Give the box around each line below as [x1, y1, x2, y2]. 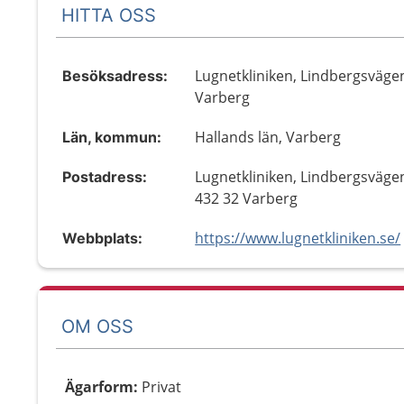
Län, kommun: [62, 128, 161, 146]
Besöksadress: [62, 67, 168, 85]
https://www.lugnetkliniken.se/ [195, 228, 401, 248]
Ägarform [65, 377, 133, 397]
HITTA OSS [61, 4, 156, 26]
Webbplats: [62, 229, 142, 247]
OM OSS [61, 315, 133, 337]
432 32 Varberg [195, 188, 298, 208]
